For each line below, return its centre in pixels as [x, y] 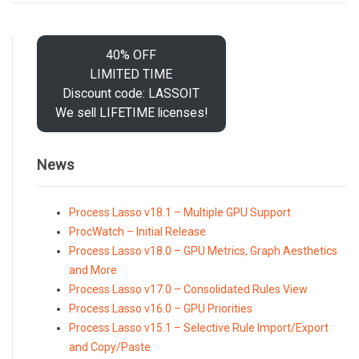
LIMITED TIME [131, 74]
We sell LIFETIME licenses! [131, 112]
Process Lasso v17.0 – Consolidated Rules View [188, 290]
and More [93, 270]
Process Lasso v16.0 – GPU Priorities [161, 309]
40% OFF [131, 54]
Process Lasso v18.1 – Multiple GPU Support [180, 213]
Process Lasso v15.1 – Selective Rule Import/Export [199, 328]
